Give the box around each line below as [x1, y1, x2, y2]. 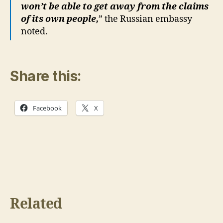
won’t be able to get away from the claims [21, 1, 209, 12]
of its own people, [21, 13, 99, 25]
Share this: [10, 67, 81, 85]
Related [10, 195, 62, 213]
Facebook [33, 103, 62, 112]
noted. [21, 26, 48, 37]
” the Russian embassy [99, 13, 192, 25]
